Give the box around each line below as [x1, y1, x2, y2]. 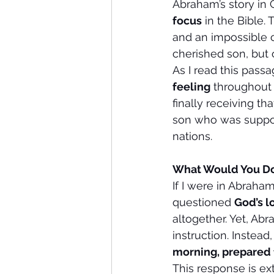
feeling [172, 80, 210, 93]
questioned [172, 196, 234, 209]
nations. [172, 130, 212, 143]
